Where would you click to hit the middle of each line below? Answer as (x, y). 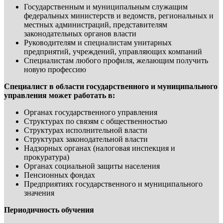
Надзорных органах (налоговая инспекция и (100, 148)
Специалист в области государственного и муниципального (111, 87)
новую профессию (55, 70)
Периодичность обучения (49, 210)
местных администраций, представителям (96, 25)
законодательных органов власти (80, 34)
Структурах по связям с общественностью (96, 121)
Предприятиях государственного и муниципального (113, 184)
